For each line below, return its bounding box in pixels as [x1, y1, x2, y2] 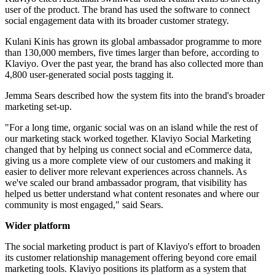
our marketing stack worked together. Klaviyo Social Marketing [5, 133, 251, 144]
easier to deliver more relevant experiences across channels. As [5, 166, 247, 177]
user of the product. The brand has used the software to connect [5, 4, 250, 15]
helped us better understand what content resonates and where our [5, 188, 259, 199]
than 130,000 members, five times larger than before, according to [5, 47, 259, 58]
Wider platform [5, 220, 70, 231]
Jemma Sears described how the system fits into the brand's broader [5, 90, 265, 101]
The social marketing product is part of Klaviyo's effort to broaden [5, 241, 260, 252]
